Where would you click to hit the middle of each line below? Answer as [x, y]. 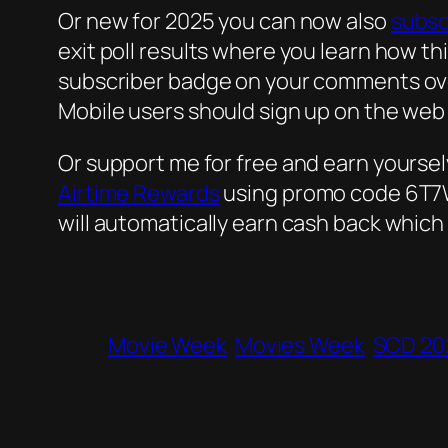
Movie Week [168, 345]
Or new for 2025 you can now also [224, 21]
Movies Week [299, 345]
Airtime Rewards [139, 193]
